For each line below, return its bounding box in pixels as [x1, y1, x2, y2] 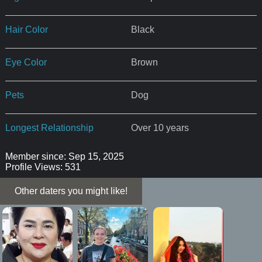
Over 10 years [130, 122, 189, 133]
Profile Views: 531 [5, 161, 81, 172]
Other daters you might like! [15, 185, 127, 196]
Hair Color [5, 24, 48, 35]
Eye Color [5, 57, 47, 67]
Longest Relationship [5, 122, 94, 133]
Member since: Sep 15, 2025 [5, 151, 124, 161]
